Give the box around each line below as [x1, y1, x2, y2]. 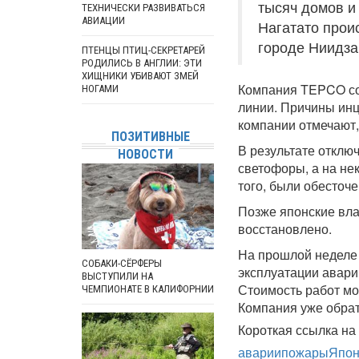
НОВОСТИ [117, 147, 173, 162]
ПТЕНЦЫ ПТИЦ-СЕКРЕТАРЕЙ [82, 44, 205, 56]
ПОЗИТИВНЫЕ [111, 129, 190, 144]
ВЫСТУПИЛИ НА [82, 269, 153, 282]
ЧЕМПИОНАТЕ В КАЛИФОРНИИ [82, 282, 214, 295]
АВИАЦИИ [82, 14, 125, 26]
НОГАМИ [82, 83, 119, 95]
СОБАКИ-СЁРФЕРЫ [82, 256, 162, 269]
